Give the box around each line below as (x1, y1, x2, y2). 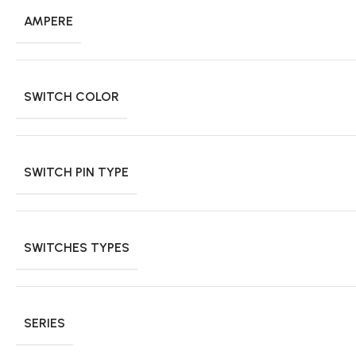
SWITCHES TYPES (24, 239, 130, 255)
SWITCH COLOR (24, 88, 119, 104)
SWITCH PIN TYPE (24, 164, 129, 180)
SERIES (24, 315, 65, 331)
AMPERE (24, 13, 73, 29)
